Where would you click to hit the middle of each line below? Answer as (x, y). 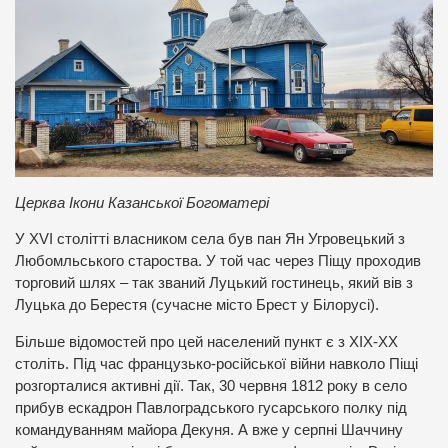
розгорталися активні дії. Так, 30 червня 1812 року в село (211, 385)
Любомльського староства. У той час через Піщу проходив (218, 261)
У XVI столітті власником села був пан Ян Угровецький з (210, 239)
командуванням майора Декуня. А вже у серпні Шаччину (209, 429)
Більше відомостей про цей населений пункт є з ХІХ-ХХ (206, 341)
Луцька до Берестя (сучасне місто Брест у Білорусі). (197, 305)
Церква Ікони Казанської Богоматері (142, 202)
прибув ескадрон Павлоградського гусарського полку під (211, 407)
